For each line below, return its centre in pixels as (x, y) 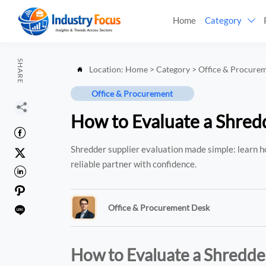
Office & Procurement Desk (159, 208)
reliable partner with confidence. (134, 164)
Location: (107, 69)
